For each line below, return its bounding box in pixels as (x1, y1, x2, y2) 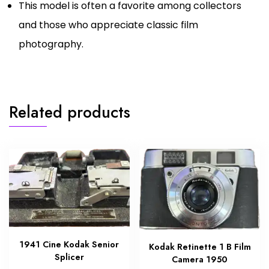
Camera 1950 (172, 253, 228, 265)
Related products (9, 100, 130, 124)
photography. (19, 37, 83, 52)
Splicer (54, 251, 84, 264)
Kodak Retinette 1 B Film (148, 240, 251, 253)
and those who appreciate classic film (19, 18, 198, 32)
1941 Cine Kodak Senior (19, 238, 119, 251)
